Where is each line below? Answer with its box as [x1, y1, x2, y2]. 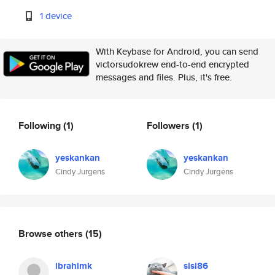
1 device [40, 9, 72, 22]
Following [18, 118, 63, 133]
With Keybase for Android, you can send [96, 45, 258, 58]
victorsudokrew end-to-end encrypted [96, 58, 249, 71]
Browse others [18, 226, 85, 241]
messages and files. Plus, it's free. [96, 71, 232, 83]
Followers [147, 118, 192, 133]
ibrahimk [55, 259, 92, 273]
